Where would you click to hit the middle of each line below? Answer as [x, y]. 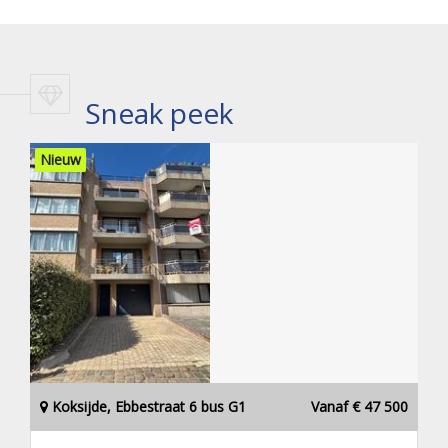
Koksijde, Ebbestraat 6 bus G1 [147, 407]
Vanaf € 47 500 [359, 407]
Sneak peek [159, 113]
